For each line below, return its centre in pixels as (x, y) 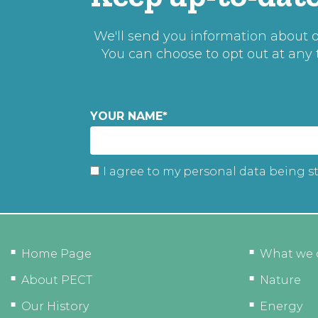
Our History (55, 306)
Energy (281, 306)
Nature (280, 280)
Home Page (56, 253)
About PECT (57, 280)
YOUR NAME (126, 116)
